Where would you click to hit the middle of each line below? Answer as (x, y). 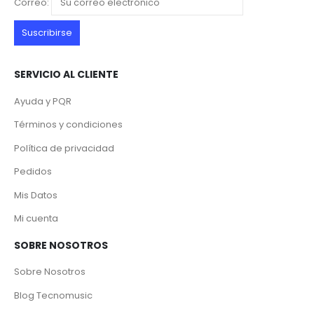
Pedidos (33, 172)
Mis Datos (36, 195)
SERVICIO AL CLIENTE (66, 75)
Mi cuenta (36, 219)
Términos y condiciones (68, 125)
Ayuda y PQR (43, 101)
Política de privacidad (64, 148)
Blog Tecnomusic (53, 295)
